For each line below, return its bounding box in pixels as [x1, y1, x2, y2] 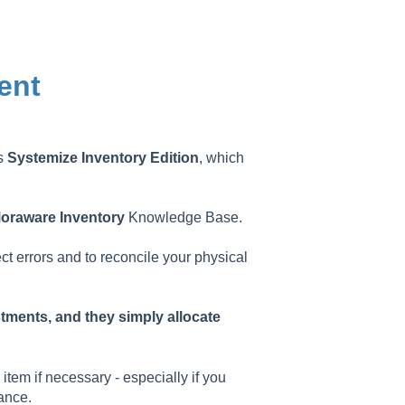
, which [198, 149, 244, 165]
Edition [149, 149, 199, 165]
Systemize [6, 149, 78, 165]
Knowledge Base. [124, 209, 242, 225]
